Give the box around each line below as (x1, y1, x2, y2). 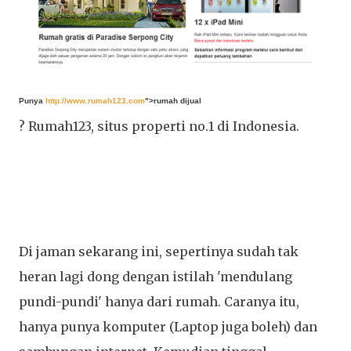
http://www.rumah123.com (45, 96, 145, 106)
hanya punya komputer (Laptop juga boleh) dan (19, 319, 317, 335)
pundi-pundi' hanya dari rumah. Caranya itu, (19, 294, 299, 310)
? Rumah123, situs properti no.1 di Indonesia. (19, 118, 299, 135)
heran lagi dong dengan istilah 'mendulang (19, 269, 292, 285)
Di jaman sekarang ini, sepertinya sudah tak (19, 244, 299, 260)
